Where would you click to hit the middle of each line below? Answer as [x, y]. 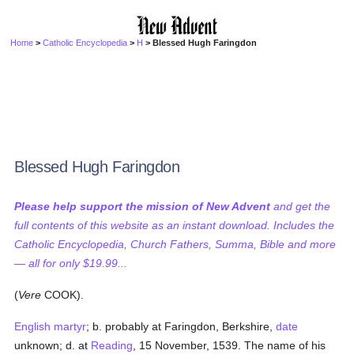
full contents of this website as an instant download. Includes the [175, 225]
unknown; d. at [53, 345]
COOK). [63, 295]
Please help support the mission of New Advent [143, 206]
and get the [301, 206]
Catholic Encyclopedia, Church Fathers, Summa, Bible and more [175, 244]
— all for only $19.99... [71, 263]
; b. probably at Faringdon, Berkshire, [181, 326]
